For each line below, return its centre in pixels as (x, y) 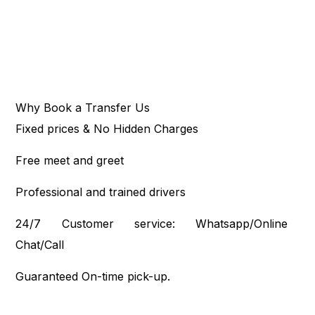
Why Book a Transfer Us (83, 108)
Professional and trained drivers (101, 192)
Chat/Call (40, 245)
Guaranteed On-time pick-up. (93, 277)
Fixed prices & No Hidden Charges (107, 129)
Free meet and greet (70, 161)
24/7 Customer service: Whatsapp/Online (152, 224)
